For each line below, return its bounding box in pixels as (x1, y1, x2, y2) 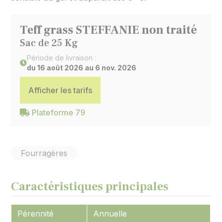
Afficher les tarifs (28, 85, 93, 95)
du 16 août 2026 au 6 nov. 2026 (27, 63, 137, 72)
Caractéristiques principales (11, 179, 169, 194)
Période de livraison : (27, 54, 97, 62)
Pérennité (17, 209, 54, 219)
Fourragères (21, 148, 68, 158)
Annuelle (93, 209, 127, 219)
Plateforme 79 (30, 108, 86, 117)
